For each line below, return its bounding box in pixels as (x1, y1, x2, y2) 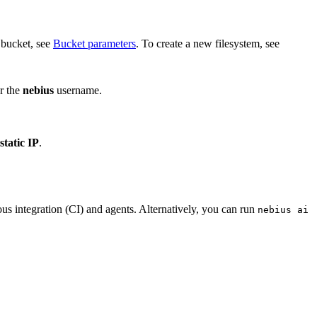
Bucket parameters (53, 38, 136, 50)
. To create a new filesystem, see (136, 38, 279, 50)
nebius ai (258, 204, 309, 216)
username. (54, 84, 102, 97)
